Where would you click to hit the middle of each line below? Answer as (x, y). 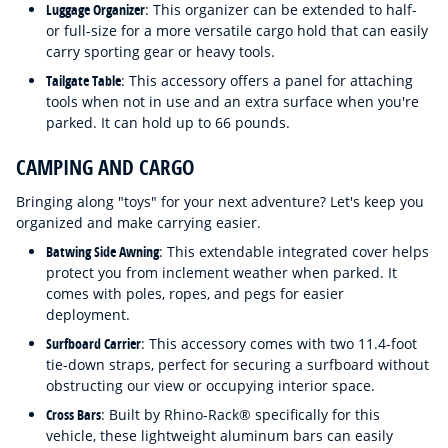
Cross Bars (73, 414)
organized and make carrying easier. (140, 222)
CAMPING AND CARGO (108, 167)
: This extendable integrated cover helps (294, 251)
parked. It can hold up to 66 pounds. (170, 122)
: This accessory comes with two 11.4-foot (279, 343)
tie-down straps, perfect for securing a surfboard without (237, 364)
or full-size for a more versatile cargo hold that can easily (237, 30)
